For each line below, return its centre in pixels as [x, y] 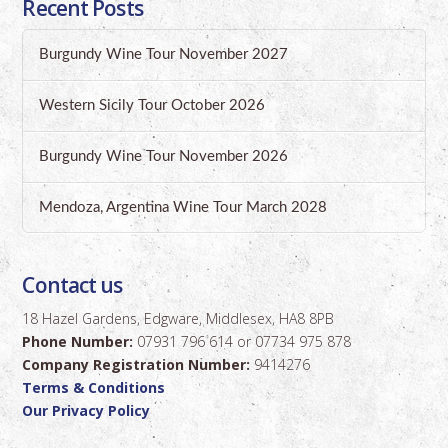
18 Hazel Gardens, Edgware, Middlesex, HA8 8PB [178, 318]
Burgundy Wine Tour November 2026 [164, 156]
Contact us [72, 285]
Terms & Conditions [94, 387]
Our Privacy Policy [86, 410]
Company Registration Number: [138, 364]
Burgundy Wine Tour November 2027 [164, 55]
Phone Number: [80, 341]
